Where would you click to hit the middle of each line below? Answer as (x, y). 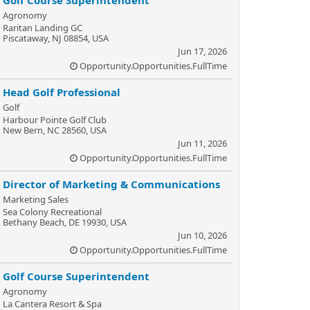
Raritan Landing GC (43, 28)
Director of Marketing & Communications (111, 184)
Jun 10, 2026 (202, 235)
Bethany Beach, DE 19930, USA (65, 222)
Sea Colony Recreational (52, 212)
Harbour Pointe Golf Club (55, 120)
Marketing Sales (36, 199)
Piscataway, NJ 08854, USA (56, 38)
